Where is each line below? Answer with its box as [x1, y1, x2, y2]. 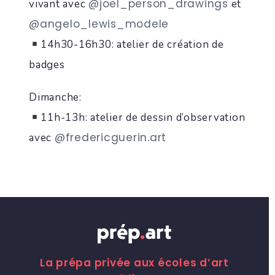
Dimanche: [29, 90, 82, 104]
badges [29, 58, 65, 72]
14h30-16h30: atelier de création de [41, 37, 224, 52]
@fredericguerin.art [54, 130, 166, 145]
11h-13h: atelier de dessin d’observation [41, 110, 246, 125]
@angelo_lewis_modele [29, 17, 169, 31]
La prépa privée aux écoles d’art [39, 255, 229, 270]
